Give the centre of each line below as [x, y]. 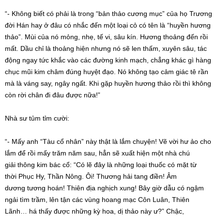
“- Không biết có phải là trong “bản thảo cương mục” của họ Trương [108, 14]
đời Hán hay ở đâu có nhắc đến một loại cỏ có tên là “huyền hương [108, 25]
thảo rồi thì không [183, 84]
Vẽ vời [169, 142]
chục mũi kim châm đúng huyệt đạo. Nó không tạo [83, 72]
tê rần [198, 72]
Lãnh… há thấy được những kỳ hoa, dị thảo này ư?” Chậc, [94, 211]
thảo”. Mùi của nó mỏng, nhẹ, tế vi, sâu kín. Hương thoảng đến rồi [106, 37]
